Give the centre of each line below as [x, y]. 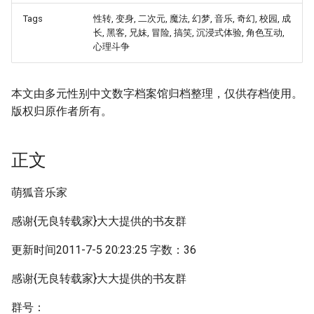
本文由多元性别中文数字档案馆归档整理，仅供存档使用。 [157, 94]
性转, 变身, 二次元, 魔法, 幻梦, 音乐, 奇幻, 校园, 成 [192, 19]
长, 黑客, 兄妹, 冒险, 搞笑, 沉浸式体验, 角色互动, [189, 33]
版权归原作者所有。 [62, 111]
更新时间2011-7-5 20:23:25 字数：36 [104, 250]
